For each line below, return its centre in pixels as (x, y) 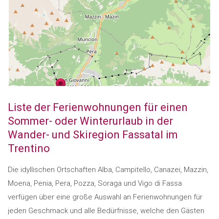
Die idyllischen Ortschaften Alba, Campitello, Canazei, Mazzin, (108, 170)
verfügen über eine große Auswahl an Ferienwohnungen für (105, 197)
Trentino (29, 148)
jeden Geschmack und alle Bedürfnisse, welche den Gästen (106, 211)
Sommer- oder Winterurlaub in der (90, 121)
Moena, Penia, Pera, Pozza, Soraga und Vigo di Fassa (95, 183)
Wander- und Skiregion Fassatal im (93, 135)
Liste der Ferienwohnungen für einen (98, 107)
